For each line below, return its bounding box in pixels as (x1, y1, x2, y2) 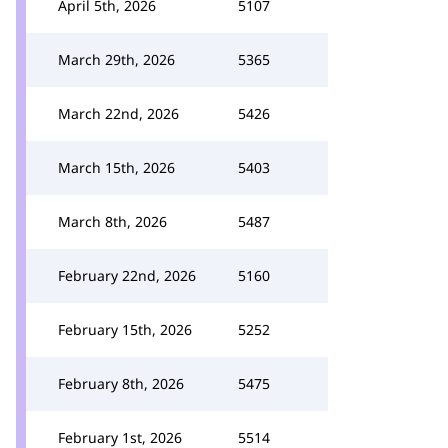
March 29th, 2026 (58, 50, 175, 69)
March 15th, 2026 (58, 158, 175, 177)
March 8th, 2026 (58, 212, 167, 231)
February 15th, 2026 (58, 320, 192, 339)
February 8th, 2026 (58, 374, 184, 393)
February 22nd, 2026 (58, 266, 196, 285)
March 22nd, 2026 (58, 104, 179, 123)
